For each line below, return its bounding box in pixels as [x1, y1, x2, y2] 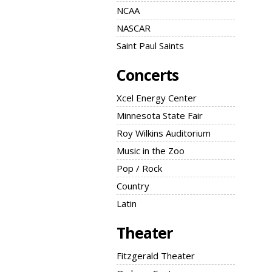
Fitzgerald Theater [117, 250, 195, 262]
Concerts [117, 64, 178, 85]
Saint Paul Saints [117, 39, 184, 52]
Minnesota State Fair [117, 109, 203, 121]
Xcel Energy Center [117, 92, 197, 104]
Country [117, 180, 149, 192]
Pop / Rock [117, 162, 162, 174]
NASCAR [117, 22, 151, 34]
